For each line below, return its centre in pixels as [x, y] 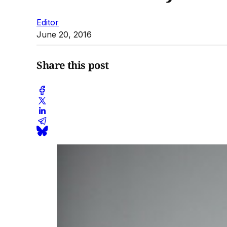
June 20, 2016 [64, 34]
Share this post [73, 65]
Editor [48, 22]
